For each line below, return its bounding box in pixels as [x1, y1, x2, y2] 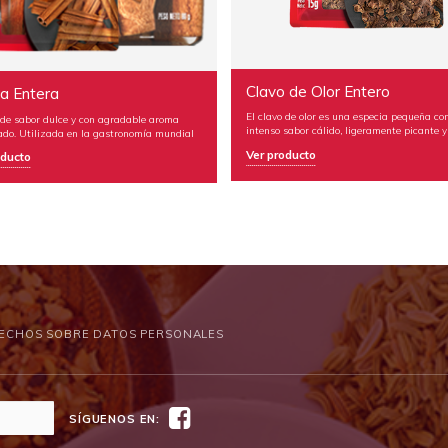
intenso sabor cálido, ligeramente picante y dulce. [161, 124, 393, 137]
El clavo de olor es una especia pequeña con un [161, 110, 381, 123]
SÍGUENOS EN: [69, 411, 161, 426]
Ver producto [161, 146, 232, 162]
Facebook [189, 405, 256, 424]
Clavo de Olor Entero [161, 82, 306, 102]
